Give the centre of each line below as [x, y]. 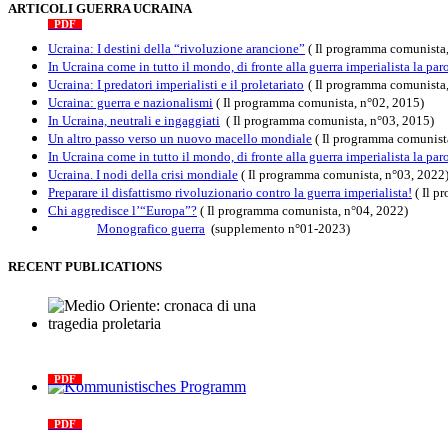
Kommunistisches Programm [130, 406]
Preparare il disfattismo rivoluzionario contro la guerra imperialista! [230, 192]
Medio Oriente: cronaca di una [152, 342]
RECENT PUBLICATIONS [85, 266]
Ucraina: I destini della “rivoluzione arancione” [176, 48]
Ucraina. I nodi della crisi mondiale [143, 174]
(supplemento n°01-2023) [279, 228]
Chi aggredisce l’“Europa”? [122, 210]
